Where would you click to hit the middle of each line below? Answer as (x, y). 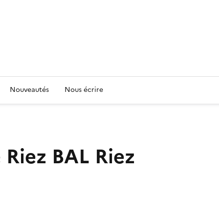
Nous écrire (84, 90)
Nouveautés (29, 90)
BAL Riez (93, 156)
